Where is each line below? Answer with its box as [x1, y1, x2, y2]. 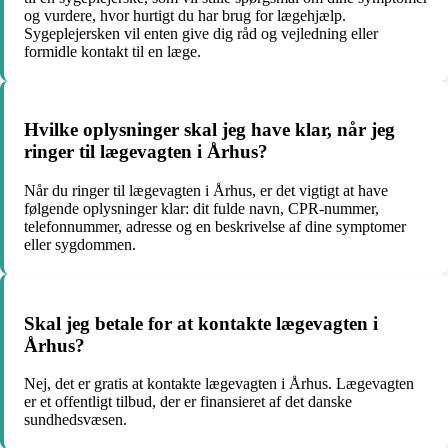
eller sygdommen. [24, 235, 136, 253]
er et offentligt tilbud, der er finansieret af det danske [24, 393, 352, 411]
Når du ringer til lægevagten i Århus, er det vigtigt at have [24, 181, 388, 199]
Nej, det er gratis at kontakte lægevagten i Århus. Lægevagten [24, 375, 414, 393]
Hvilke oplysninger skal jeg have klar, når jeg [24, 119, 395, 141]
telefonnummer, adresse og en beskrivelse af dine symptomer [24, 217, 406, 235]
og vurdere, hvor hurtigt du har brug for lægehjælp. [24, 6, 346, 24]
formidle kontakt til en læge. [24, 42, 201, 60]
